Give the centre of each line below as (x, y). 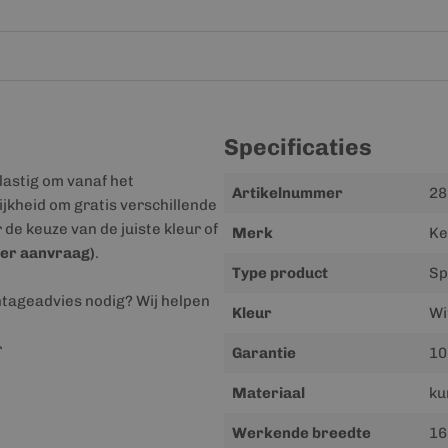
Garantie (264, 353)
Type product (280, 273)
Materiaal (268, 393)
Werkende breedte (301, 433)
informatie (260, 208)
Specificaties (298, 147)
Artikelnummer (287, 193)
